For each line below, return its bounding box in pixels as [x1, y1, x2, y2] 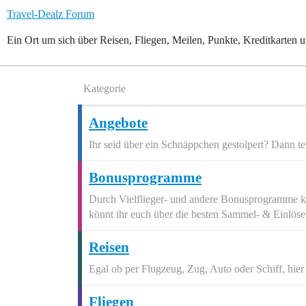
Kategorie [83, 83, 126, 94]
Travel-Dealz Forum [7, 8, 94, 20]
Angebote [89, 115, 148, 131]
